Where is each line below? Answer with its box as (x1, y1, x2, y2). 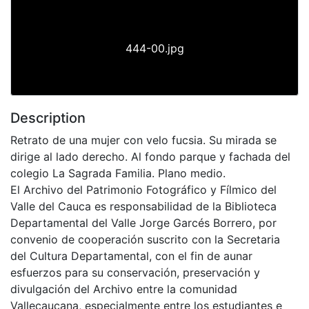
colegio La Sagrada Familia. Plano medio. (10, 166, 226, 180)
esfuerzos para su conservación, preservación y (10, 265, 260, 279)
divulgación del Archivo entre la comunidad (10, 281, 237, 296)
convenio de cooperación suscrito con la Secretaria (10, 232, 280, 246)
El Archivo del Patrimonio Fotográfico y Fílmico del (10, 182, 277, 197)
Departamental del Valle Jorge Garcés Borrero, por (10, 215, 277, 230)
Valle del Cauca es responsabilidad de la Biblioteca (10, 199, 277, 213)
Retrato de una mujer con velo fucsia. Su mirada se (10, 132, 277, 147)
